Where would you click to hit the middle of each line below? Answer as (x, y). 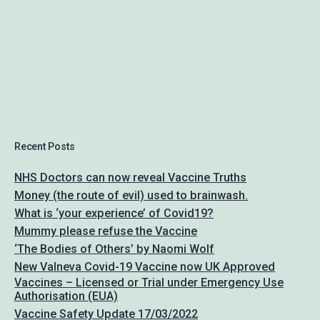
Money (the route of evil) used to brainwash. (131, 196)
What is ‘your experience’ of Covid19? (114, 214)
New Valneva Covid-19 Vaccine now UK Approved (145, 267)
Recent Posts (45, 147)
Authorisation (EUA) (66, 296)
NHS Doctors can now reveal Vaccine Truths (130, 178)
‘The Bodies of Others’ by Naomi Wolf (114, 249)
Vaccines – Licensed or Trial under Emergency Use (149, 283)
